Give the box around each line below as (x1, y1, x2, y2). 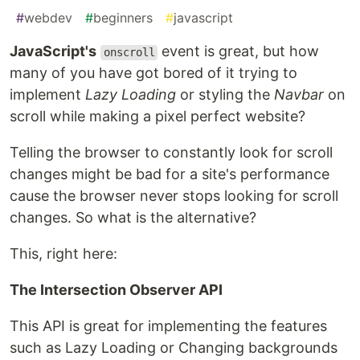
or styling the (176, 86, 274, 104)
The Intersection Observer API (10, 281, 223, 299)
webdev (24, 10, 72, 27)
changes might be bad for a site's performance (10, 166, 329, 183)
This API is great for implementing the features (10, 317, 327, 335)
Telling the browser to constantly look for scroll (10, 144, 333, 162)
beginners (93, 10, 153, 27)
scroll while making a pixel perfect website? (10, 108, 305, 125)
